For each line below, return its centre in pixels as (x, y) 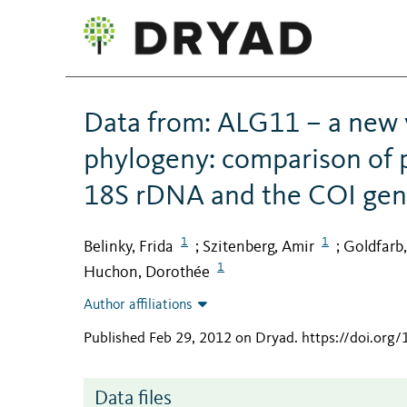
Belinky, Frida (129, 247)
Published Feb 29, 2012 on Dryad (189, 339)
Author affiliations (138, 306)
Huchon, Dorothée (147, 273)
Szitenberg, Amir (258, 247)
